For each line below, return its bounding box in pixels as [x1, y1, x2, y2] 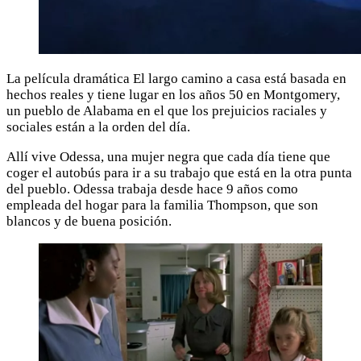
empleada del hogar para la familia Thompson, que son [6, 197, 318, 213]
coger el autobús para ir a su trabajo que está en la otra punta [6, 164, 352, 180]
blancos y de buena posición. [6, 213, 172, 229]
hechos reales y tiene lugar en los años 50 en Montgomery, [6, 86, 340, 102]
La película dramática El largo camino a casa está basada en [6, 70, 346, 86]
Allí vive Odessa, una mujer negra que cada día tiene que [6, 148, 330, 164]
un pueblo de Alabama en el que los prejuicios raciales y [6, 102, 327, 118]
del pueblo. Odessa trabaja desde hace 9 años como [6, 180, 298, 197]
